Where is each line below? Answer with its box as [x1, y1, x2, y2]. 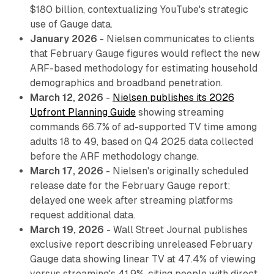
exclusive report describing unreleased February [29, 239, 253, 251]
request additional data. [29, 209, 135, 221]
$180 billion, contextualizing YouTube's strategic [29, 4, 248, 16]
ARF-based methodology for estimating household [29, 62, 257, 75]
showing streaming [135, 106, 224, 119]
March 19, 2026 [29, 224, 104, 236]
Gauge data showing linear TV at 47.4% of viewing [29, 253, 256, 265]
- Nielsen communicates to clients [97, 33, 254, 45]
